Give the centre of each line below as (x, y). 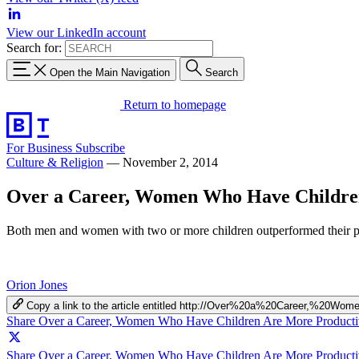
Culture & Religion (55, 162)
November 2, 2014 (170, 162)
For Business (41, 147)
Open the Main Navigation (110, 72)
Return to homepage (175, 104)
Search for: (34, 48)
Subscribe (100, 147)
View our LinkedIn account (76, 32)
